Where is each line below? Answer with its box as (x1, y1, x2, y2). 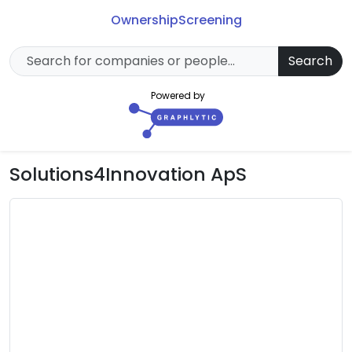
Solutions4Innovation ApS (9, 161, 247, 187)
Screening (178, 11, 242, 30)
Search (288, 52, 332, 71)
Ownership (110, 11, 178, 30)
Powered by (150, 89, 205, 103)
